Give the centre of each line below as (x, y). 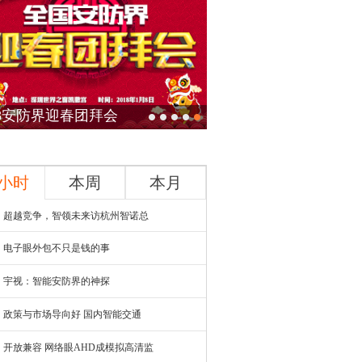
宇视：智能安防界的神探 (57, 281)
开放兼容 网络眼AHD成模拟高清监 (78, 347)
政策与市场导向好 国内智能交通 (72, 314)
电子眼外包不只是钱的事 (57, 248)
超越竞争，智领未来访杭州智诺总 (76, 216)
